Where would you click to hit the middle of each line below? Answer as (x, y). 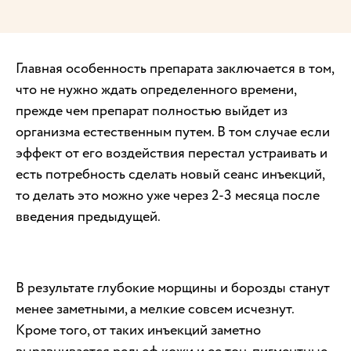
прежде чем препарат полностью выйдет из (152, 110)
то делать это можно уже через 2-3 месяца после (168, 195)
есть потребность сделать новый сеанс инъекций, (170, 174)
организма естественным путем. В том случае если (173, 132)
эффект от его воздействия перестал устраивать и (172, 153)
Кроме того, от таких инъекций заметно (138, 330)
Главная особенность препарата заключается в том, (175, 68)
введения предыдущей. (88, 216)
